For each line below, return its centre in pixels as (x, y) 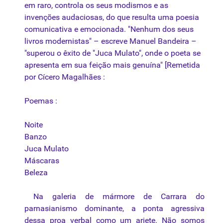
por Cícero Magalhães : (65, 77)
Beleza (37, 173)
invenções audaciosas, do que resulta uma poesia (112, 17)
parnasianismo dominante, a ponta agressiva (114, 209)
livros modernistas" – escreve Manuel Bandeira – (111, 41)
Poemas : (41, 101)
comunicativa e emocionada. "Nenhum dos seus (109, 29)
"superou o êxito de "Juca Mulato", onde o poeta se (112, 53)
